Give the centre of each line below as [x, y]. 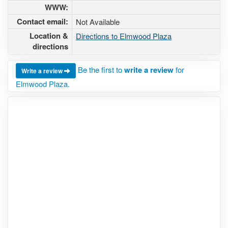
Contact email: [42, 21]
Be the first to [101, 69]
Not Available [98, 22]
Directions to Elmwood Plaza [124, 36]
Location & [49, 36]
